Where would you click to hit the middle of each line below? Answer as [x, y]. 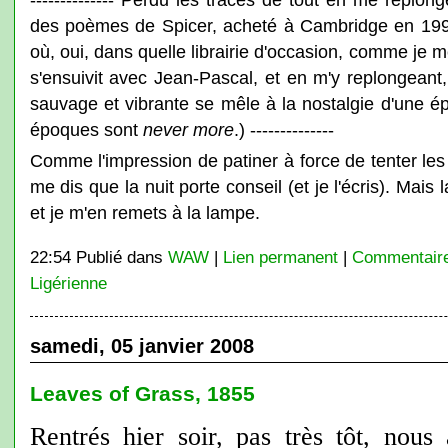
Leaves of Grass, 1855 [142, 393]
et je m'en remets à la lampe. [144, 212]
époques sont [86, 129]
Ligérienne [68, 283]
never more [188, 129]
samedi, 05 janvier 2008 [141, 346]
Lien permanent [280, 257]
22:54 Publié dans [98, 257]
